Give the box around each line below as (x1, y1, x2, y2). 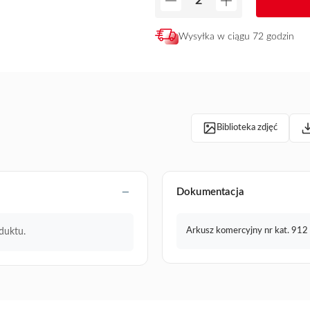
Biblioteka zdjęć (217, 123, 277, 133)
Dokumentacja (176, 187, 244, 198)
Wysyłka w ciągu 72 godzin (179, 31, 294, 42)
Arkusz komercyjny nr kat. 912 (186, 226, 308, 235)
